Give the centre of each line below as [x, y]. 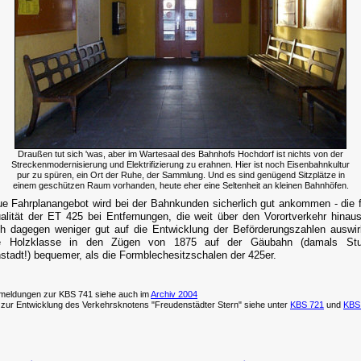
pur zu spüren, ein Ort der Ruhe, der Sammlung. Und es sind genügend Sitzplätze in [180, 174]
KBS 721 [307, 304]
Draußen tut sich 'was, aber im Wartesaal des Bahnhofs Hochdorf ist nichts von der [180, 154]
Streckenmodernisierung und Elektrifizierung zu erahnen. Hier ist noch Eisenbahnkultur [180, 164]
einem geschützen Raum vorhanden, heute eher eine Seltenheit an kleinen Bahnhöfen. [180, 185]
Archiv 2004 [174, 294]
